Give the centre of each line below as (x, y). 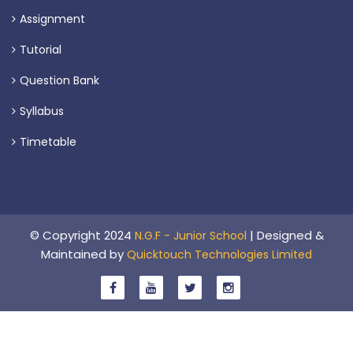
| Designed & (286, 236)
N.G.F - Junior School (192, 236)
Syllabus (42, 111)
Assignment (52, 19)
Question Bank (59, 81)
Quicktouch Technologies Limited (219, 255)
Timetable (48, 142)
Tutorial (41, 50)
